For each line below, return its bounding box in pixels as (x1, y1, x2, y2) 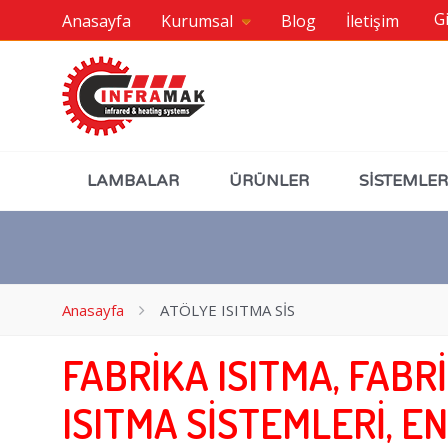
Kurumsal (161, 9, 237, 32)
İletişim (346, 9, 399, 32)
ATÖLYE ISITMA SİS (160, 299, 295, 320)
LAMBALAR (87, 170, 179, 191)
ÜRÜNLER (229, 170, 309, 191)
